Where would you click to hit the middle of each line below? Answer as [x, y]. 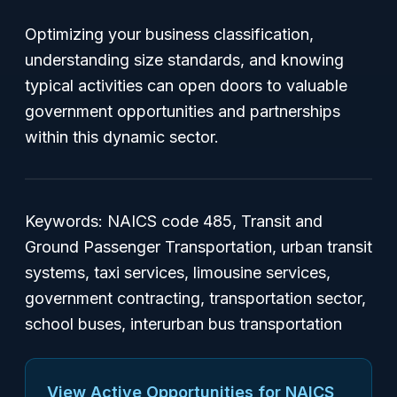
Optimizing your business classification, [169, 34]
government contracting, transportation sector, [195, 298]
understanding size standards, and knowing [184, 60]
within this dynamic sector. [122, 137]
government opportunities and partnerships [183, 111]
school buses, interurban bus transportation [183, 324]
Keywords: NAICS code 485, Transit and [174, 221]
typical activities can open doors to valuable [186, 86]
